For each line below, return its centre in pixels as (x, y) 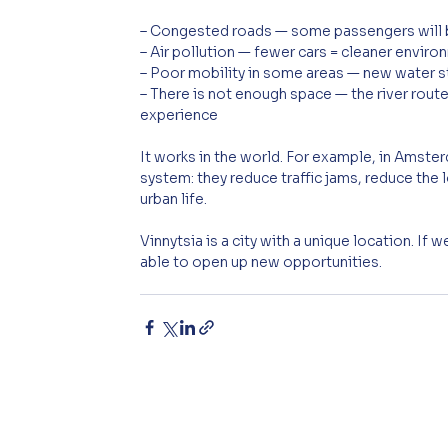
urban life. (174, 198)
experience (179, 114)
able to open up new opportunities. (261, 261)
